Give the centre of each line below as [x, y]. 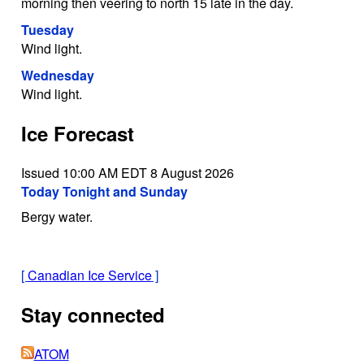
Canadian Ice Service [89, 275]
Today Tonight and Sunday [104, 191]
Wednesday [57, 76]
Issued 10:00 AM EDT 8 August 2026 [127, 172]
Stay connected [93, 314]
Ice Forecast [77, 134]
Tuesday [47, 30]
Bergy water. [56, 216]
